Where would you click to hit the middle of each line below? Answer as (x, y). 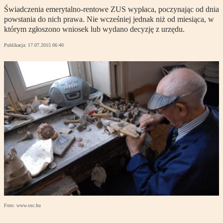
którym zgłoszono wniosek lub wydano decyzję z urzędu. (94, 29)
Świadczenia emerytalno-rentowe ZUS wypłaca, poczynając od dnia (111, 9)
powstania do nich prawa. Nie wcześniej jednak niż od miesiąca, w (109, 19)
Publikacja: (16, 45)
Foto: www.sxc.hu (22, 206)
